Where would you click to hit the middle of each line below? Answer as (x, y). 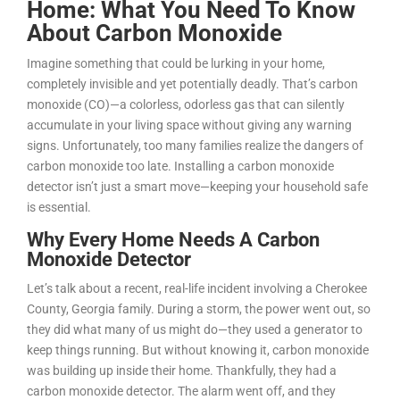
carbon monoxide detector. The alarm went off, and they (181, 391)
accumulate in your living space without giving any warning (189, 125)
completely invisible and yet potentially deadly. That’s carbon (192, 83)
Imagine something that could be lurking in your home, (176, 63)
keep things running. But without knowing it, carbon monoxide (198, 350)
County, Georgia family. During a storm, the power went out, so (199, 308)
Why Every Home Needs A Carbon (173, 239)
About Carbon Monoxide (154, 33)
